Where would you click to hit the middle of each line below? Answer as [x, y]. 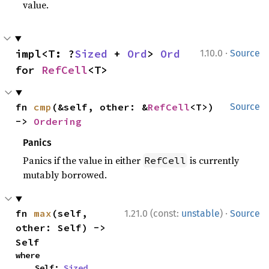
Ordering [58, 121]
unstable [201, 213]
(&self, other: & [100, 107]
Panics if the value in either [83, 160]
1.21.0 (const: [153, 213]
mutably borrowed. [65, 175]
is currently [213, 160]
